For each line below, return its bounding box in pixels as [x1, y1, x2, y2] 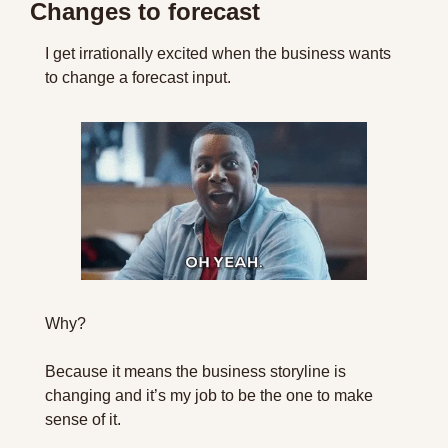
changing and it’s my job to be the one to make [45, 386, 373, 404]
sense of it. [45, 410, 121, 428]
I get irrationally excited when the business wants [45, 45, 391, 62]
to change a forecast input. [45, 69, 231, 86]
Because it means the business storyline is [45, 362, 346, 380]
